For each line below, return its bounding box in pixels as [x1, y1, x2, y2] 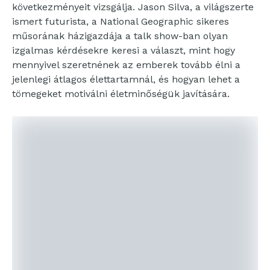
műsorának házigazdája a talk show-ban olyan [12, 30, 228, 42]
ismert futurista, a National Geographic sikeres [12, 15, 229, 27]
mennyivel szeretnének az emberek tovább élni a [12, 58, 240, 71]
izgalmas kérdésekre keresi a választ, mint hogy [12, 44, 235, 56]
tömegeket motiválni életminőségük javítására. [12, 87, 230, 99]
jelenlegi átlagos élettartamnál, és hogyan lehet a [12, 73, 240, 85]
